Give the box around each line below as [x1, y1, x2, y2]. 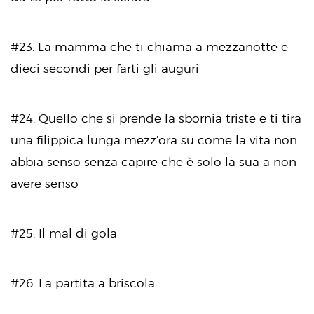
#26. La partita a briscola [11, 275, 155, 290]
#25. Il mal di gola [11, 226, 117, 240]
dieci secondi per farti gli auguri [11, 61, 199, 76]
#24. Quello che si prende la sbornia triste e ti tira [11, 111, 301, 125]
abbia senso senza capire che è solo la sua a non [11, 154, 296, 169]
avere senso [11, 176, 78, 191]
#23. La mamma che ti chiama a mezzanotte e [11, 39, 288, 54]
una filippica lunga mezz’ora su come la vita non [11, 132, 297, 147]
